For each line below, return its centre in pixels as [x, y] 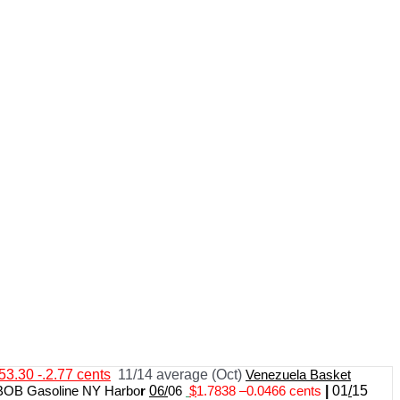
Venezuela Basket [298, 375]
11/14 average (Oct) [182, 375]
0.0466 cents [286, 391]
